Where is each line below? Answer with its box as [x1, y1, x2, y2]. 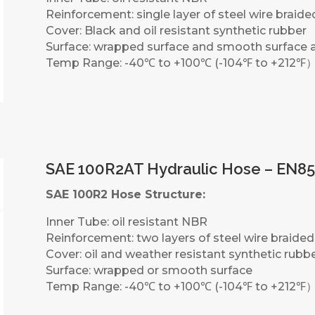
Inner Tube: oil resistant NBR [45, 215, 207, 229]
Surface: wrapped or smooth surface [45, 264, 252, 278]
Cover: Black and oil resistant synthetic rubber [45, 24, 307, 38]
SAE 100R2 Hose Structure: [45, 188, 205, 202]
